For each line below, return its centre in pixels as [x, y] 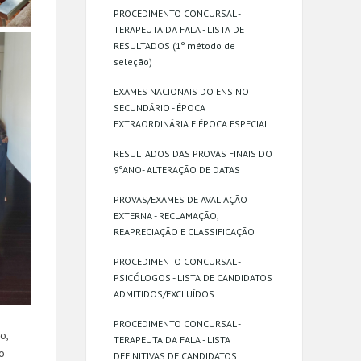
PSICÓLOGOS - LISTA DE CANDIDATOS [193, 278]
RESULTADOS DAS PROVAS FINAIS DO [193, 154]
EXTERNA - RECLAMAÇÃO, [166, 216]
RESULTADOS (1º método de [174, 46]
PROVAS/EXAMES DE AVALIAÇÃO [180, 199]
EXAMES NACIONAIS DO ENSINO [181, 91]
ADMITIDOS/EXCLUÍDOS [164, 294]
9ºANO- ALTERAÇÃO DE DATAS [177, 170]
